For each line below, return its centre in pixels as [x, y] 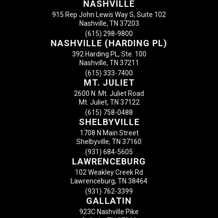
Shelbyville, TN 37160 [109, 141]
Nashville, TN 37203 [109, 23]
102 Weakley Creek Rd [109, 172]
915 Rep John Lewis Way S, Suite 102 [109, 14]
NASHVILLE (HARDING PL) [109, 43]
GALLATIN [109, 200]
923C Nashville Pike [109, 211]
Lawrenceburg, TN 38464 [109, 181]
